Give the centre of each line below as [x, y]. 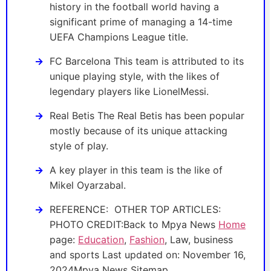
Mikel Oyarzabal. [88, 185]
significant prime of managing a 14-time [141, 22]
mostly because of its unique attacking [139, 131]
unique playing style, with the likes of [135, 77]
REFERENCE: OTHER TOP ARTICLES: [135, 210]
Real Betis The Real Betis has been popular [147, 116]
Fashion [147, 240]
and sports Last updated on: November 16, [148, 255]
